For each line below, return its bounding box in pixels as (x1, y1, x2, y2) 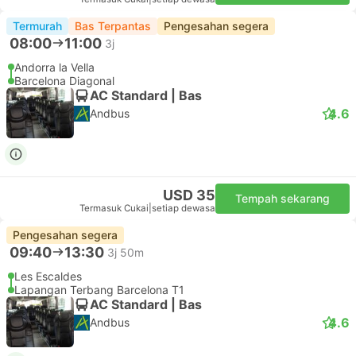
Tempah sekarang (235, 192, 330, 205)
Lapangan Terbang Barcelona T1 (14, 283, 184, 296)
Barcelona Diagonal (14, 74, 114, 87)
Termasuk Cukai (79, 203, 149, 214)
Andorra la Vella (14, 60, 95, 74)
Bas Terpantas (75, 19, 151, 33)
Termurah (13, 19, 62, 33)
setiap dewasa (152, 203, 215, 214)
